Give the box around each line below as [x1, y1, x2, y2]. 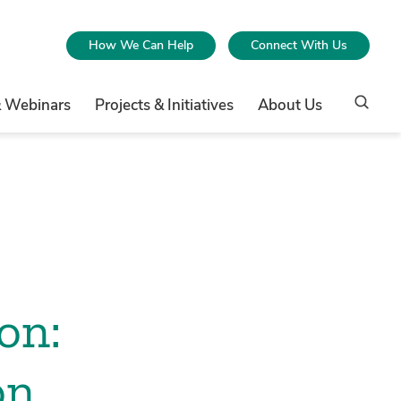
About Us [258, 94, 323, 115]
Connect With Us [251, 36, 348, 54]
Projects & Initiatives [95, 94, 235, 115]
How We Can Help [89, 36, 194, 54]
